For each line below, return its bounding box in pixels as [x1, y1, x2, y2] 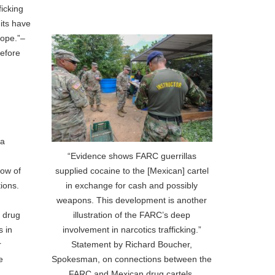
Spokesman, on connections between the [52, 254, 212, 264]
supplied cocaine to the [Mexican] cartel [55, 165, 209, 176]
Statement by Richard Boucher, [71, 239, 193, 249]
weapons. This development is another [56, 195, 207, 205]
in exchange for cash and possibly [66, 180, 198, 190]
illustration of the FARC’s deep [73, 209, 191, 220]
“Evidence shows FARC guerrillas [67, 150, 196, 161]
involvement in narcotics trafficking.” [62, 224, 201, 234]
